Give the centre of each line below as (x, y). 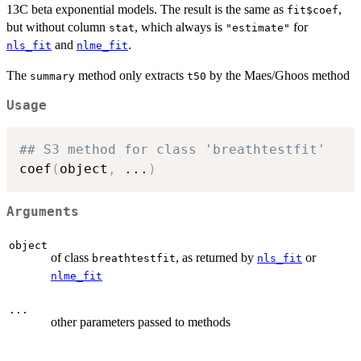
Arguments (43, 212)
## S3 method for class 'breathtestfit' (172, 149)
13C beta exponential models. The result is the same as (147, 9)
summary (52, 76)
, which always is (180, 27)
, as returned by (216, 257)
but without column (58, 27)
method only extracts (131, 75)
